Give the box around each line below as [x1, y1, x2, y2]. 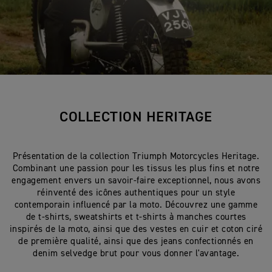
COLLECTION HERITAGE [59, 110, 212, 124]
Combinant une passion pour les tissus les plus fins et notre [12, 164, 260, 173]
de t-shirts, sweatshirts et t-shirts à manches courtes [25, 212, 246, 222]
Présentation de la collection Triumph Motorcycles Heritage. [12, 152, 260, 161]
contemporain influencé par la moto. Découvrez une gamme [14, 200, 258, 209]
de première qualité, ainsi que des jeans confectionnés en [18, 237, 254, 246]
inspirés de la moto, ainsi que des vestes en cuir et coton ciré [9, 225, 263, 234]
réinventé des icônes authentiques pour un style [36, 188, 236, 197]
